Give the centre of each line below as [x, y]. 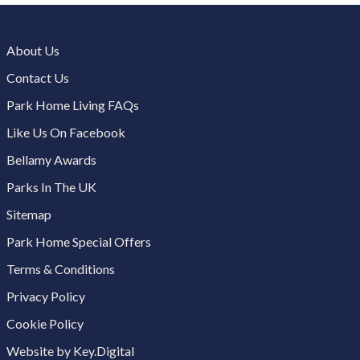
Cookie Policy [45, 323]
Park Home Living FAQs [73, 104]
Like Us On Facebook [66, 132]
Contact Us [38, 77]
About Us [33, 50]
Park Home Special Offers [79, 241]
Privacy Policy [46, 296]
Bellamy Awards [51, 159]
